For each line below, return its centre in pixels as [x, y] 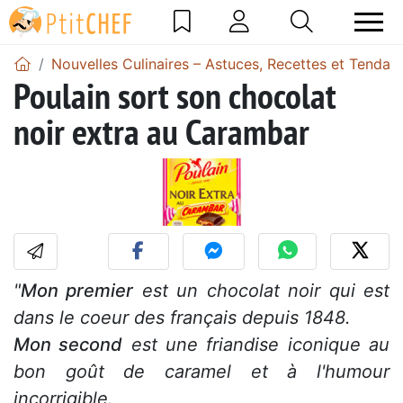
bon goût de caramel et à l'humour [201, 371]
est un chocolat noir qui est [262, 290]
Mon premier [77, 290]
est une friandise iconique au [256, 344]
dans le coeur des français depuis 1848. [182, 317]
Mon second [68, 344]
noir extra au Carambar [161, 131]
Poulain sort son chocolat [175, 95]
